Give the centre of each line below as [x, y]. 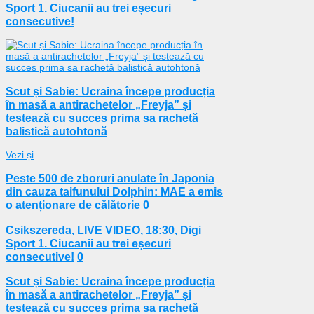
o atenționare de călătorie [73, 205]
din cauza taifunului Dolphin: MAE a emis [114, 192]
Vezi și [20, 155]
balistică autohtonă [56, 131]
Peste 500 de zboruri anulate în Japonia [110, 178]
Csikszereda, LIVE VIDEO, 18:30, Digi [103, 230]
